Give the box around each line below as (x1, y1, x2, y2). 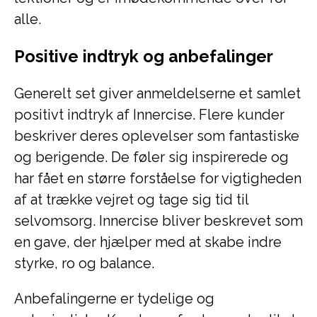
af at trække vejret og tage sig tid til (14, 191, 248, 208)
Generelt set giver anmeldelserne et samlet (14, 85, 301, 102)
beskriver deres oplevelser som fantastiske (14, 127, 299, 144)
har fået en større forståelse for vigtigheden (14, 170, 301, 187)
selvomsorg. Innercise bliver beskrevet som (14, 212, 303, 229)
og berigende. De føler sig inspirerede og (14, 149, 289, 166)
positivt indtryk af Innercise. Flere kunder (14, 106, 284, 123)
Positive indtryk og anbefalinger (14, 47, 273, 66)
